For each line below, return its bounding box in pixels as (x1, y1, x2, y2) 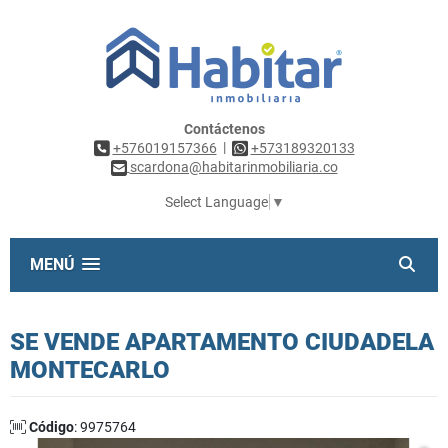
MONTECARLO (10, 356, 170, 385)
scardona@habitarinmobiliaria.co (129, 159, 338, 176)
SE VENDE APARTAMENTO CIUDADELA (10, 328, 434, 357)
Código (29, 419, 74, 436)
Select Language (164, 194, 268, 211)
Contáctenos (183, 121, 265, 137)
